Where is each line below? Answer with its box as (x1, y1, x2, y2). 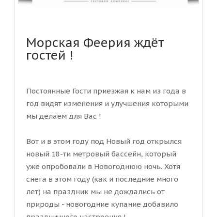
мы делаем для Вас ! (26, 111, 101, 121)
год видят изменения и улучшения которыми (26, 99, 188, 108)
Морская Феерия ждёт (26, 35, 164, 51)
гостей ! (26, 47, 73, 63)
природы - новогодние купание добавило (26, 200, 178, 209)
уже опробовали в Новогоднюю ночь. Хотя (26, 162, 180, 171)
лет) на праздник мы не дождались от (26, 187, 165, 197)
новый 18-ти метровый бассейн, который (26, 149, 176, 159)
